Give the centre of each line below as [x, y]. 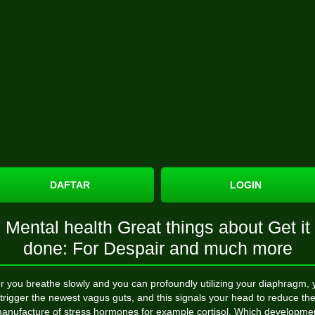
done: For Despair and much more [157, 248]
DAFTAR [70, 185]
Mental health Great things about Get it [157, 227]
